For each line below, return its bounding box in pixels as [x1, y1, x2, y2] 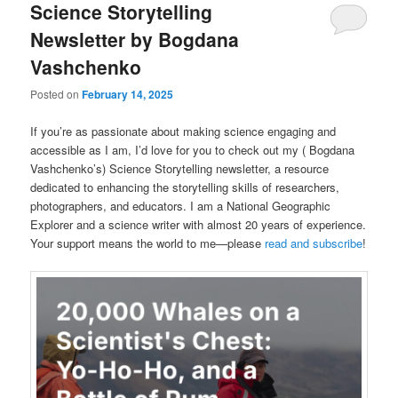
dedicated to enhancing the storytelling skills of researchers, [30, 178, 340, 195]
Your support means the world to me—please [30, 234, 266, 251]
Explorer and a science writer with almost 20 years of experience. [30, 215, 367, 233]
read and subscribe [265, 234, 363, 251]
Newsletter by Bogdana [30, 26, 240, 53]
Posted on [30, 86, 83, 102]
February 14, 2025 [82, 86, 174, 103]
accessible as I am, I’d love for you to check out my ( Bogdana [30, 140, 355, 158]
